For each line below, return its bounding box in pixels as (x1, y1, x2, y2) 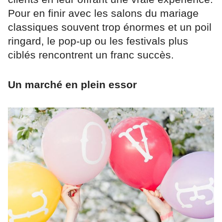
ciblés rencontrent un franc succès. (8, 49, 174, 61)
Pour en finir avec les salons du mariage (8, 7, 199, 19)
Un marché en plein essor (8, 79, 137, 91)
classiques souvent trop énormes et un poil (8, 21, 212, 33)
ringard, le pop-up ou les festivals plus (8, 35, 188, 47)
